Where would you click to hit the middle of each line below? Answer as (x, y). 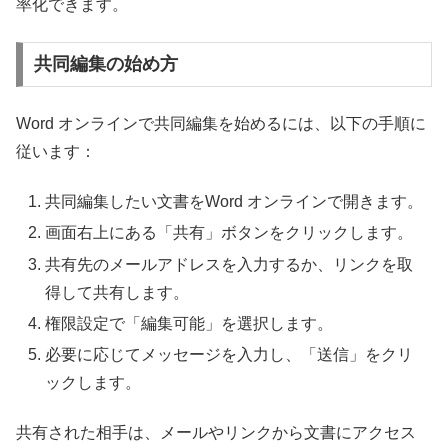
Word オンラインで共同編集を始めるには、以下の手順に (221, 123)
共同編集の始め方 (105, 64)
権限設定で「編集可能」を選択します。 (189, 323)
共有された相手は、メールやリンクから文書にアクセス (216, 433)
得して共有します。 (117, 292)
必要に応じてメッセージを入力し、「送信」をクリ (229, 354)
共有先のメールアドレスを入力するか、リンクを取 (229, 264)
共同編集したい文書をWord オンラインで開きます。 (234, 202)
